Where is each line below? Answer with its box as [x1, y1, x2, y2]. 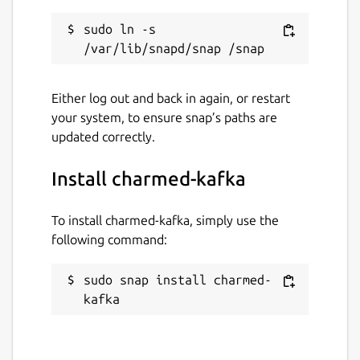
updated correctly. [51, 129, 155, 144]
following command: [51, 231, 167, 247]
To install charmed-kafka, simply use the [51, 212, 279, 227]
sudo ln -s [84, 21, 156, 36]
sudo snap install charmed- [84, 272, 272, 287]
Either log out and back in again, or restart [51, 90, 290, 105]
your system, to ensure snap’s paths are [51, 109, 277, 125]
